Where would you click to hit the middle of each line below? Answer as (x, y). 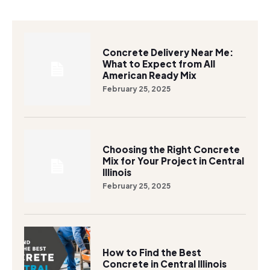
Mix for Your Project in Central (174, 161)
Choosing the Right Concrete (171, 149)
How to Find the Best (152, 253)
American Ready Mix (150, 75)
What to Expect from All (159, 63)
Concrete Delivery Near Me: (168, 52)
